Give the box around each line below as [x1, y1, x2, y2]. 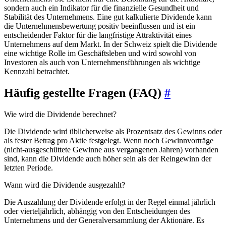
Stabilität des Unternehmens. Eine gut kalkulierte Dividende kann [4, 12, 212, 21]
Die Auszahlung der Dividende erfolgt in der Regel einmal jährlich [4, 197, 215, 206]
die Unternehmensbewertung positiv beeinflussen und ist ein [4, 21, 195, 30]
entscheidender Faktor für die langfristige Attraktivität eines [4, 30, 192, 39]
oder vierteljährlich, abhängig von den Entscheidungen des [4, 206, 190, 215]
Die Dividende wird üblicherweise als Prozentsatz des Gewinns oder [4, 127, 222, 136]
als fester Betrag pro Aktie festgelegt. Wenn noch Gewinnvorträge [4, 136, 213, 145]
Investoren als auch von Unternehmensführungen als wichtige [4, 58, 200, 67]
